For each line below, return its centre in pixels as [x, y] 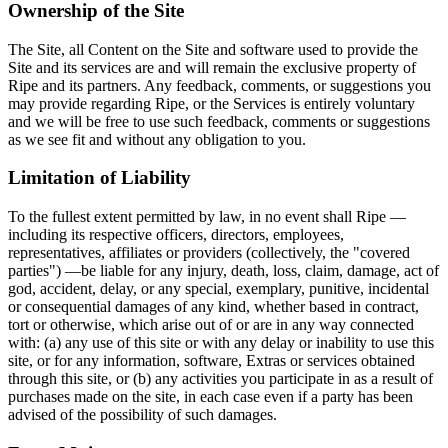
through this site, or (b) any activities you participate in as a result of [220, 379]
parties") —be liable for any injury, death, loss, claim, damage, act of [223, 271]
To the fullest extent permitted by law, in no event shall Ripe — [207, 217]
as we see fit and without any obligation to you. [157, 139]
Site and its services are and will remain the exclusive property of [212, 67]
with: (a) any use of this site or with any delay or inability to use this [221, 343]
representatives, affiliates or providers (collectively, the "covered [209, 253]
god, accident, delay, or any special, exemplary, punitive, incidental [218, 289]
